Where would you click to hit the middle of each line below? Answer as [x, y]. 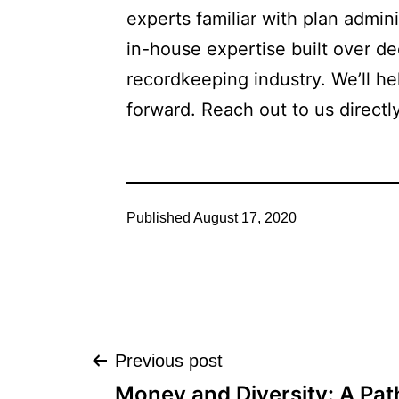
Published [160, 218]
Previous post [169, 361]
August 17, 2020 [245, 218]
